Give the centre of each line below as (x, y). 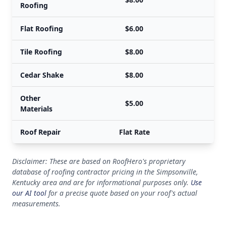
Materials (36, 109)
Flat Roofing (42, 29)
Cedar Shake (42, 75)
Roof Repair (40, 132)
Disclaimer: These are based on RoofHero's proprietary (99, 161)
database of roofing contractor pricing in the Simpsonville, (105, 172)
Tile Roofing (41, 52)
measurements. (36, 204)
